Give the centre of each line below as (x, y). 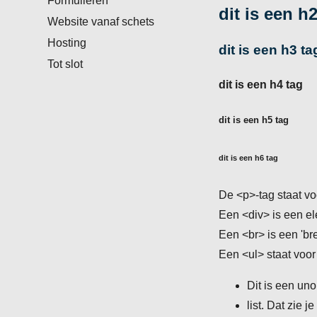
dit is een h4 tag (261, 84)
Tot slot (65, 64)
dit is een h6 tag (249, 158)
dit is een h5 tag (254, 120)
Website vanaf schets (101, 21)
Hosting (67, 42)
